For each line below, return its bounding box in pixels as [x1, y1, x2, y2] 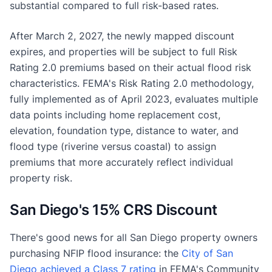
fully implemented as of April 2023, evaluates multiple [10, 92, 258, 105]
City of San [182, 246, 233, 259]
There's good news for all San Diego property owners [10, 231, 257, 243]
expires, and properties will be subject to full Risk [10, 45, 237, 58]
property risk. [10, 171, 72, 184]
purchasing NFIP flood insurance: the [10, 246, 182, 259]
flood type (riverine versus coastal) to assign [10, 140, 216, 152]
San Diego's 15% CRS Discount [10, 200, 217, 219]
